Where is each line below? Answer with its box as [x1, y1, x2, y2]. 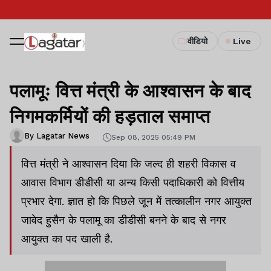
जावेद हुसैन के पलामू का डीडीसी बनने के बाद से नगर [21, 214, 226, 226]
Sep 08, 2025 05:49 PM [111, 132, 195, 142]
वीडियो [188, 36, 207, 46]
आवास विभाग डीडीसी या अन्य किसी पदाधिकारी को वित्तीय [21, 176, 244, 189]
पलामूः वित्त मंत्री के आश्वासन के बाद [10, 78, 251, 102]
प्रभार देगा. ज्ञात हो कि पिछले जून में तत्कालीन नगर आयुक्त [21, 195, 252, 207]
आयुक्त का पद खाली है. [21, 232, 113, 245]
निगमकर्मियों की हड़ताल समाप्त [10, 103, 211, 128]
